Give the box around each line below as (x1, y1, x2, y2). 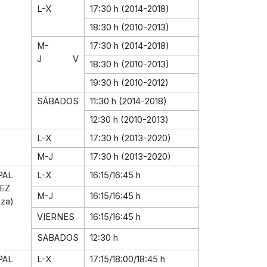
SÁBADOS (37, 95, 79, 107)
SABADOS (37, 232, 79, 243)
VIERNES (37, 211, 74, 222)
